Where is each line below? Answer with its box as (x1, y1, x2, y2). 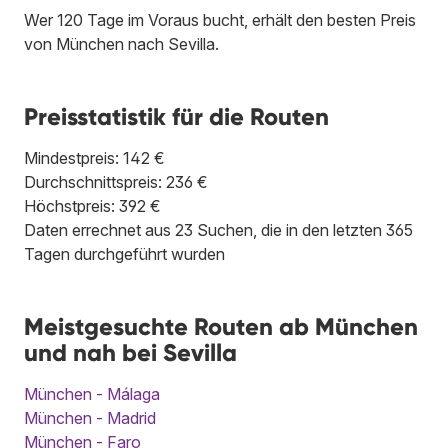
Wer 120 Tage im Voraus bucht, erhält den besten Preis (24, 10, 416, 31)
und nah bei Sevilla (24, 338, 237, 368)
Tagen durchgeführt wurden (24, 244, 225, 265)
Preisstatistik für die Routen (24, 102, 329, 132)
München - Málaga (24, 384, 160, 405)
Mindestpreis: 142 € (24, 148, 165, 169)
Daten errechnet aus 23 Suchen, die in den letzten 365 (24, 220, 413, 241)
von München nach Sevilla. (24, 34, 219, 55)
